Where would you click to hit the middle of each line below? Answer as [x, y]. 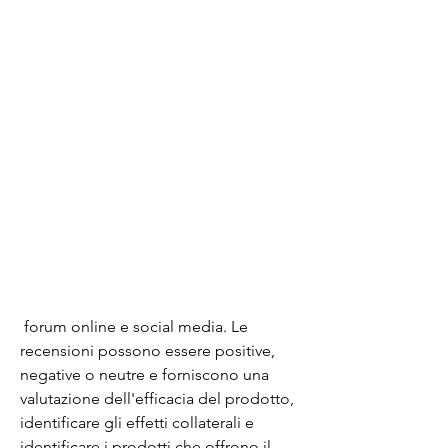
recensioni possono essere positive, [147, 350]
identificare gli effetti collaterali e [137, 422]
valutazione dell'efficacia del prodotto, [157, 398]
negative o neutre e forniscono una [144, 374]
